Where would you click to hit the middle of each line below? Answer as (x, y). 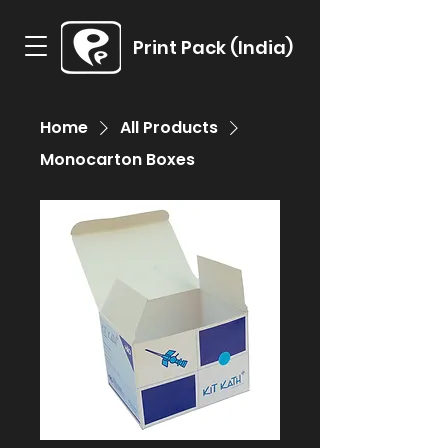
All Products (169, 127)
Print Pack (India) (213, 47)
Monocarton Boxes (117, 159)
